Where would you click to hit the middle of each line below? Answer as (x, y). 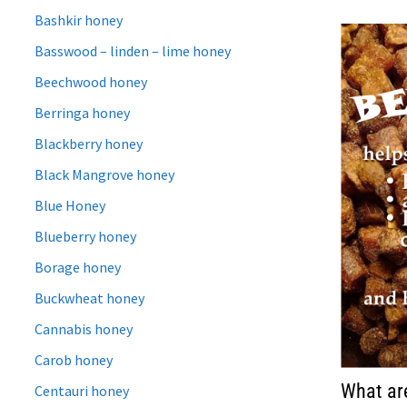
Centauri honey (82, 390)
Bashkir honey (79, 20)
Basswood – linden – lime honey (133, 50)
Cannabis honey (84, 328)
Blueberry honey (86, 236)
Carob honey (74, 359)
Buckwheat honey (90, 298)
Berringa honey (83, 112)
